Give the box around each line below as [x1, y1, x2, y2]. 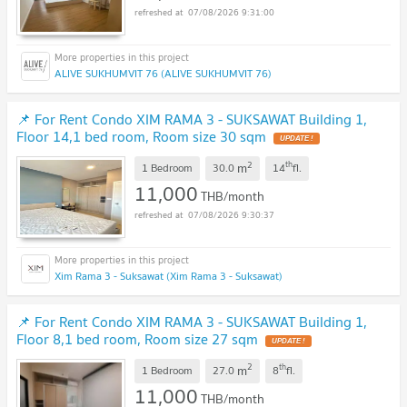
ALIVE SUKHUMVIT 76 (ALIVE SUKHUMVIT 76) [55, 65, 272, 83]
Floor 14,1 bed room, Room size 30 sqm [16, 124, 266, 149]
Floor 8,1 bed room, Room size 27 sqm [16, 326, 258, 351]
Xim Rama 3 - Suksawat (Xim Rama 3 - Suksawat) [55, 266, 283, 284]
